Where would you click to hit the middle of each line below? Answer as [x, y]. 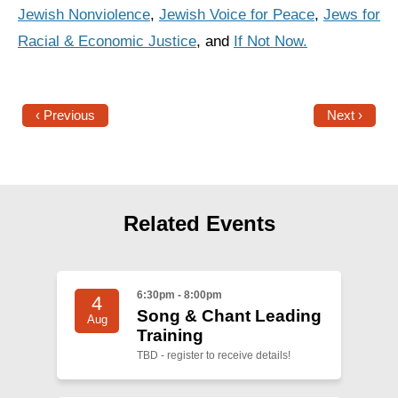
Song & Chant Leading [229, 316]
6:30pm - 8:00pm [179, 295]
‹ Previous [65, 116]
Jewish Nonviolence [84, 15]
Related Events [199, 224]
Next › [345, 116]
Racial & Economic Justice [107, 42]
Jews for [352, 15]
